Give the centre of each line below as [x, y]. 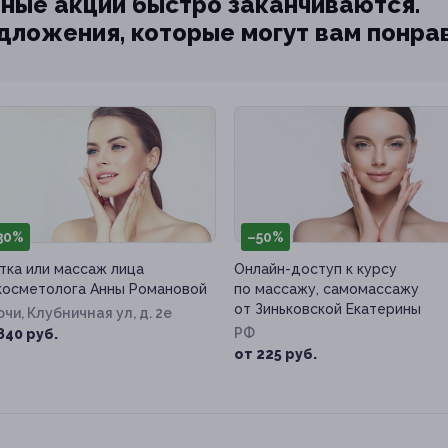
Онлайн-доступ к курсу [315, 269]
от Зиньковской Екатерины [327, 309]
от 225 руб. [275, 354]
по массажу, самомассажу [326, 289]
